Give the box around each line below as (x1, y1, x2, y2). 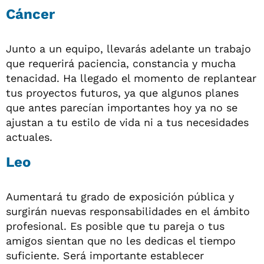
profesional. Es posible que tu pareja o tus (6, 219, 225, 232)
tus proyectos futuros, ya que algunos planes (6, 86, 239, 99)
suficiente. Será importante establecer (6, 249, 204, 262)
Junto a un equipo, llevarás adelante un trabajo (6, 42, 251, 55)
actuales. (6, 130, 52, 143)
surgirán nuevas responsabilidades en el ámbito (6, 204, 250, 217)
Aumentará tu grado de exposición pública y (6, 190, 234, 203)
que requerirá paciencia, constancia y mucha (6, 57, 236, 70)
